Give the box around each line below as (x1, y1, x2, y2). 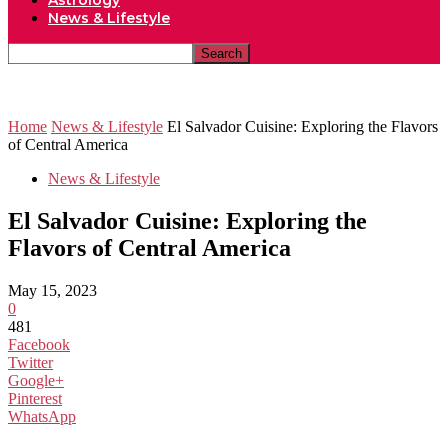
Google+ (8, 371, 64, 389)
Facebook (8, 335, 70, 353)
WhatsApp (8, 407, 76, 425)
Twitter (8, 353, 53, 371)
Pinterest (8, 389, 62, 407)
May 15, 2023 (8, 281, 97, 299)
